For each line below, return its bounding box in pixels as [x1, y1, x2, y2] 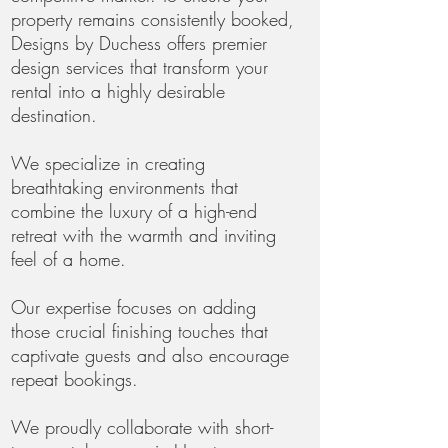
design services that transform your [11, 55, 268, 79]
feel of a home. [11, 247, 126, 271]
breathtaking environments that [11, 175, 238, 199]
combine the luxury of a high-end [11, 199, 257, 223]
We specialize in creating [11, 151, 205, 175]
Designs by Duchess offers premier [11, 31, 267, 55]
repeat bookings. [11, 367, 138, 391]
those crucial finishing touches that [11, 319, 268, 343]
